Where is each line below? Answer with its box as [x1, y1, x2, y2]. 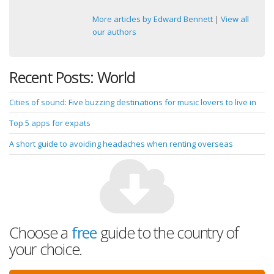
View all [221, 13, 249, 24]
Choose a [9, 221, 72, 243]
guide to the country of [96, 221, 239, 243]
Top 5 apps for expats [9, 117, 91, 128]
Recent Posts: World [9, 66, 135, 87]
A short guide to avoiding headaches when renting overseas [9, 138, 233, 149]
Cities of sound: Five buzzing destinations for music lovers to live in [9, 96, 256, 108]
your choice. [9, 238, 82, 259]
